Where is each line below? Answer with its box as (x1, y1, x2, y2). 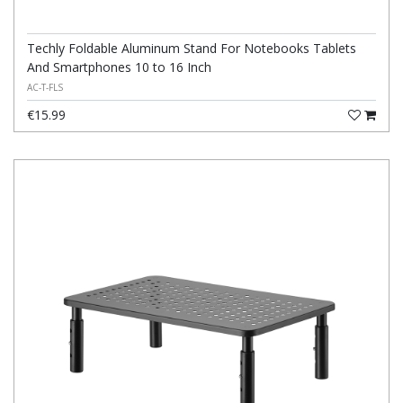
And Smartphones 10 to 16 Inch (27, 58, 211, 76)
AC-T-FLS (27, 81, 63, 94)
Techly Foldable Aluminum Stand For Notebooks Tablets (27, 40, 356, 58)
